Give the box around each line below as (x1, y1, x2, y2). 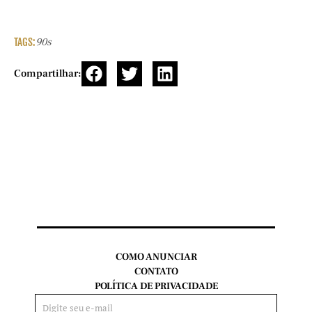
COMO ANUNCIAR (115, 250, 197, 263)
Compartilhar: (14, 67, 81, 81)
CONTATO (134, 265, 178, 278)
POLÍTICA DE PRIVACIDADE (94, 279, 218, 292)
